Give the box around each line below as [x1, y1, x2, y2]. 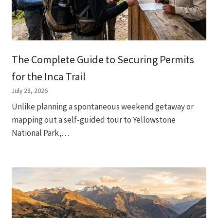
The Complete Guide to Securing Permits [12, 53, 194, 67]
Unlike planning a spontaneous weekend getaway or [12, 101, 194, 112]
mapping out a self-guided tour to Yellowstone [12, 114, 176, 125]
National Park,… [12, 127, 69, 138]
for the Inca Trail [12, 70, 86, 84]
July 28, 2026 [12, 86, 48, 95]
